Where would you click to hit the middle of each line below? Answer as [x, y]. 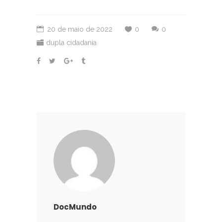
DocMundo [75, 207]
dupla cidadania [71, 42]
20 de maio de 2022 [80, 29]
